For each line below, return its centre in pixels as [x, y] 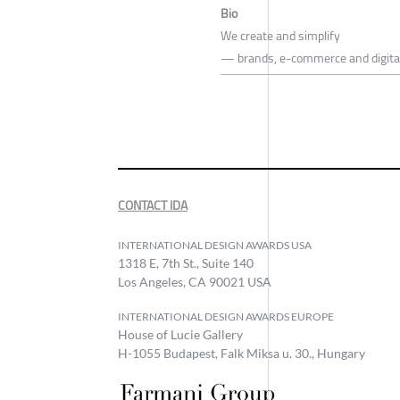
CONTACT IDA [153, 206]
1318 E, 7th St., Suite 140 [186, 263]
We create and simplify [280, 36]
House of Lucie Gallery [180, 335]
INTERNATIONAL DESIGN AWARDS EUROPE [226, 317]
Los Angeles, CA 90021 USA [195, 282]
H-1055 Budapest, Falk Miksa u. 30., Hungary [242, 354]
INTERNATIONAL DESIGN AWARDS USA [215, 246]
